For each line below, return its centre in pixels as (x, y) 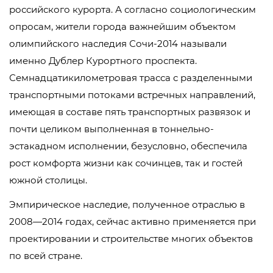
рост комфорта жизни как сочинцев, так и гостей (126, 163)
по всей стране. (46, 256)
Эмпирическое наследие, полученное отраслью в (127, 204)
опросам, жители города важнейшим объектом (122, 27)
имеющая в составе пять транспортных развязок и (130, 112)
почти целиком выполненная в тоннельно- (112, 129)
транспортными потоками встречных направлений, (132, 95)
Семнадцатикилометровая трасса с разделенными (131, 78)
